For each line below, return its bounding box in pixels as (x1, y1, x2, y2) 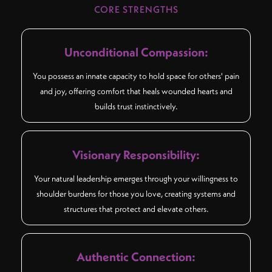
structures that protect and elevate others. (63, 203, 209, 214)
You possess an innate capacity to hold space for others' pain (33, 70, 239, 82)
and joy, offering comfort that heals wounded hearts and (39, 86, 233, 97)
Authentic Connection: (76, 249, 195, 265)
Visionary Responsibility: (72, 146, 200, 162)
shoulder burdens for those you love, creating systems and (36, 188, 236, 199)
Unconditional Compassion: (64, 44, 208, 60)
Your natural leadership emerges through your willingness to (34, 172, 238, 184)
